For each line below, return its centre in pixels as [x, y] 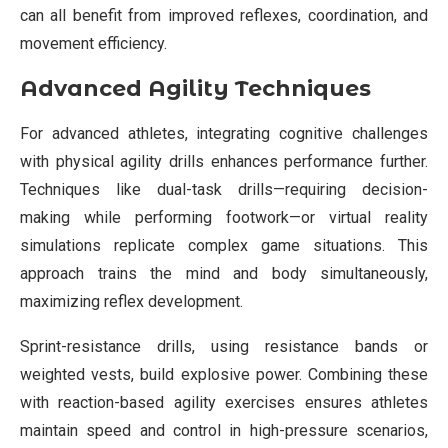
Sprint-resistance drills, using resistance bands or [224, 346]
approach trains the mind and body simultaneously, [224, 273]
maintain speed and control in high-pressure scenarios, [224, 430]
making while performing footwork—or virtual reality [224, 217]
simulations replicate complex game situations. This [224, 245]
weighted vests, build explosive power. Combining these [224, 374]
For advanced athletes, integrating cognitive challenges [224, 133]
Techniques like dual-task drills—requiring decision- [224, 189]
